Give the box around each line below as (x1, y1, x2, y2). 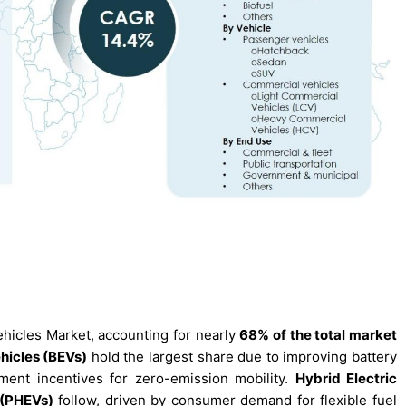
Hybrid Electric (295, 369, 398, 387)
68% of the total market (239, 325, 397, 343)
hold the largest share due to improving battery (87, 347, 398, 365)
